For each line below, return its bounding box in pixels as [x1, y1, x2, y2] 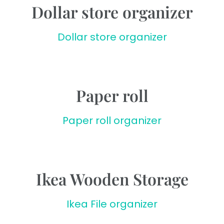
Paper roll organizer [62, 113, 161, 127]
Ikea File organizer [66, 196, 157, 211]
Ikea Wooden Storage [35, 167, 188, 189]
